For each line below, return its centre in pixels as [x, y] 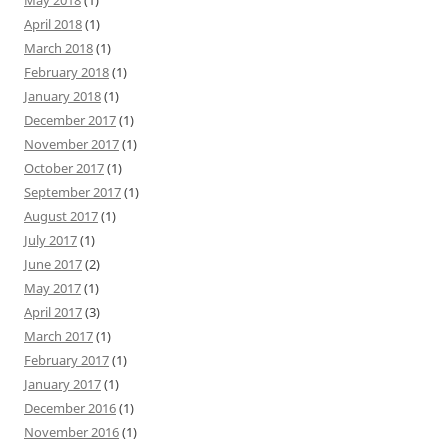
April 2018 [53, 23]
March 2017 [58, 335]
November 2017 [71, 143]
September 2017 [72, 191]
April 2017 [53, 311]
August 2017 [61, 215]
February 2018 [66, 71]
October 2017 [64, 167]
